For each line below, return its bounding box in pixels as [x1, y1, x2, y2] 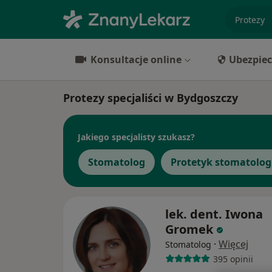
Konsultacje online [90, 53, 182, 66]
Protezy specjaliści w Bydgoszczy [63, 90, 238, 105]
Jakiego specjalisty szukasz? [78, 131, 195, 143]
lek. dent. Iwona [165, 206, 263, 223]
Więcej [219, 237, 248, 251]
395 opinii [212, 253, 253, 265]
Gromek [165, 221, 213, 238]
